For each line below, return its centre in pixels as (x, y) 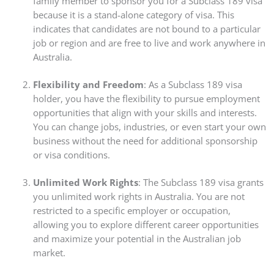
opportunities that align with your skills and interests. (145, 113)
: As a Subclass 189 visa (193, 85)
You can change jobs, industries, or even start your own (149, 127)
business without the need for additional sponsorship (145, 141)
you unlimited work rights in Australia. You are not (139, 196)
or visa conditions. (71, 155)
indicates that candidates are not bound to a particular (146, 29)
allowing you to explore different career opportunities (146, 224)
